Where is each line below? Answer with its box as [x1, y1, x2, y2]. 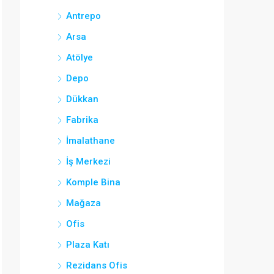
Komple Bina [66, 177, 120, 188]
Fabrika [66, 114, 98, 125]
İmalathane [66, 135, 115, 146]
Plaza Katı [66, 239, 109, 250]
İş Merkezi [66, 156, 111, 167]
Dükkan [66, 94, 98, 105]
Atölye [66, 52, 93, 63]
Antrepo [66, 10, 101, 21]
